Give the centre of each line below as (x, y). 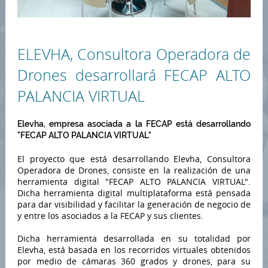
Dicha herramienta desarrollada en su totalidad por (134, 239)
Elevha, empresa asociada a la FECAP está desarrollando (134, 124)
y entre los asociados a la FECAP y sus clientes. (110, 216)
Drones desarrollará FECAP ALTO (134, 75)
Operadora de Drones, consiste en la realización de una (134, 170)
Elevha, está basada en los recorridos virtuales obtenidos (134, 250)
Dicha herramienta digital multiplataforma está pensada (134, 193)
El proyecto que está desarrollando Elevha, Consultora (134, 159)
